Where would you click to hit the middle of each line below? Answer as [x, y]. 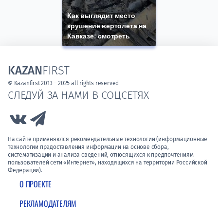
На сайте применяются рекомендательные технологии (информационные [108, 139]
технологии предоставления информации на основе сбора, [88, 147]
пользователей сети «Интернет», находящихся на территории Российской [108, 163]
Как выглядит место [101, 16]
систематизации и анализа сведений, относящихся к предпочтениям [101, 155]
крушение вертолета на [107, 26]
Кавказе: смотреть [99, 36]
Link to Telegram [77, 117]
